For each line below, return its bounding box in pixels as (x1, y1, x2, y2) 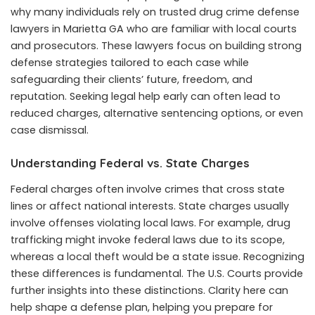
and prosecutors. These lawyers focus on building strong (11, 38, 302, 53)
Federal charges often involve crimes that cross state (11, 182, 285, 197)
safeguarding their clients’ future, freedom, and (11, 72, 252, 86)
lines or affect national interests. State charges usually (11, 199, 289, 214)
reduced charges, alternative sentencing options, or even (11, 105, 303, 120)
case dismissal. (11, 122, 89, 137)
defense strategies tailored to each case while (11, 55, 249, 70)
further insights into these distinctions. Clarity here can (11, 283, 288, 298)
